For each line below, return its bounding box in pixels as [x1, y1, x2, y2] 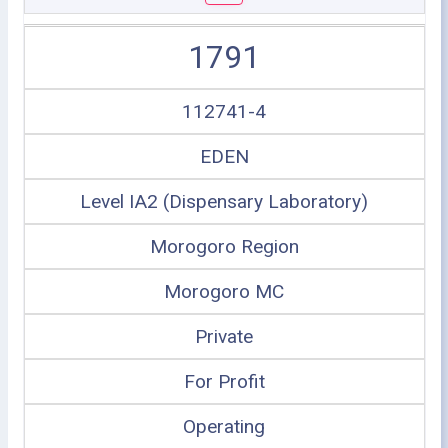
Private [195, 325, 253, 348]
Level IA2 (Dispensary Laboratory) [80, 190, 368, 213]
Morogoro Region [149, 235, 299, 258]
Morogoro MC [164, 280, 284, 303]
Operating [183, 415, 265, 438]
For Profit [183, 370, 265, 393]
